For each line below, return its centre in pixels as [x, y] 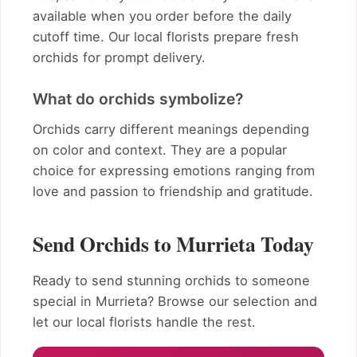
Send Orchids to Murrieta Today [173, 244]
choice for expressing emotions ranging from [174, 171]
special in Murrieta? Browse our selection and [175, 302]
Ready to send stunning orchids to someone [171, 281]
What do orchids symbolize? [138, 98]
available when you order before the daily [162, 16]
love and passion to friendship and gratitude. [173, 192]
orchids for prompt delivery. [119, 57]
